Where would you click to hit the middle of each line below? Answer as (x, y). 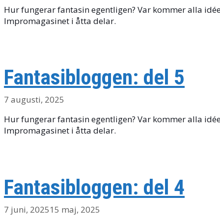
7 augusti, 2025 (34, 100)
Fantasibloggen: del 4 (94, 188)
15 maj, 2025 (75, 210)
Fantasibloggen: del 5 (94, 78)
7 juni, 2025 (27, 210)
